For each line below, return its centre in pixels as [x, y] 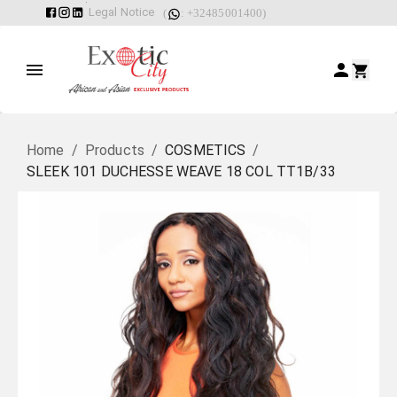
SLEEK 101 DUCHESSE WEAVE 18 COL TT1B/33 [181, 172]
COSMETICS [206, 151]
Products [114, 151]
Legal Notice [122, 12]
